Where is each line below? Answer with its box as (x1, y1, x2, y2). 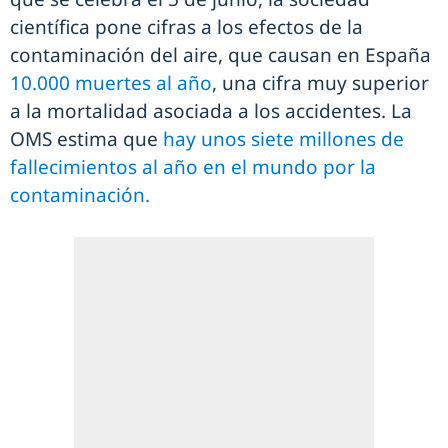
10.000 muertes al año (10, 70, 212, 97)
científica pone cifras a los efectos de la (10, 14, 363, 41)
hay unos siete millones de (163, 126, 404, 153)
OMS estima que (10, 126, 163, 153)
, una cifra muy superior (212, 70, 429, 97)
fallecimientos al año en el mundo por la (10, 154, 376, 181)
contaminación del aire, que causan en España (10, 42, 431, 69)
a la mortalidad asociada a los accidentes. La (10, 98, 412, 125)
